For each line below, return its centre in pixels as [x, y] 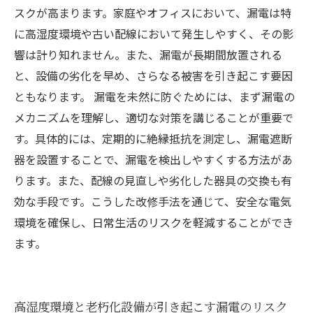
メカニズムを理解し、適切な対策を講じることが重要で [154, 117]
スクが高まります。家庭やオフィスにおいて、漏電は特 [153, 13]
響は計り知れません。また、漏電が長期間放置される [148, 54]
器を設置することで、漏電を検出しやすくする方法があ [153, 159]
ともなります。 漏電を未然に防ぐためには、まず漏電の [154, 96]
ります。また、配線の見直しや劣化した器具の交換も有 [153, 180]
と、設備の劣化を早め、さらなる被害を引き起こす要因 [153, 75]
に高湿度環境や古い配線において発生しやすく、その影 [154, 34]
